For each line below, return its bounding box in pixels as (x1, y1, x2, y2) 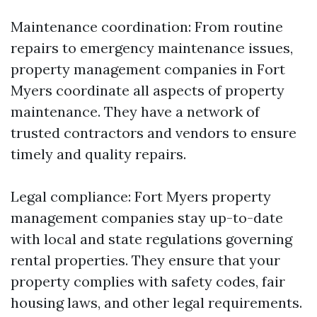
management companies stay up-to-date (11, 209, 283, 226)
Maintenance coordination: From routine (11, 18, 283, 35)
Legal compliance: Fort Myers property (11, 188, 271, 205)
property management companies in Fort (11, 60, 285, 78)
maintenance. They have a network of (11, 103, 260, 120)
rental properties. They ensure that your (11, 251, 280, 269)
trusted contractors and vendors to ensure (11, 124, 296, 142)
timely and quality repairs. (11, 145, 186, 163)
